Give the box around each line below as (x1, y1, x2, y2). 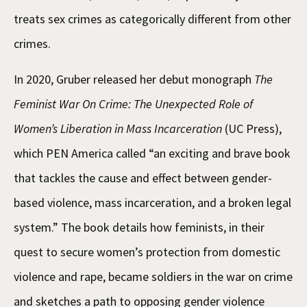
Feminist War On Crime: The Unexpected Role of (14, 95, 253, 112)
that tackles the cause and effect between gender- (14, 169, 272, 186)
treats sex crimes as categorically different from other (14, 10, 291, 27)
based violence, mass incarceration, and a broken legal (14, 194, 291, 210)
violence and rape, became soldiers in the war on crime (14, 268, 293, 284)
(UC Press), (222, 120, 282, 136)
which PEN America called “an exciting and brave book (14, 145, 291, 161)
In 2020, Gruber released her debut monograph (14, 71, 254, 87)
